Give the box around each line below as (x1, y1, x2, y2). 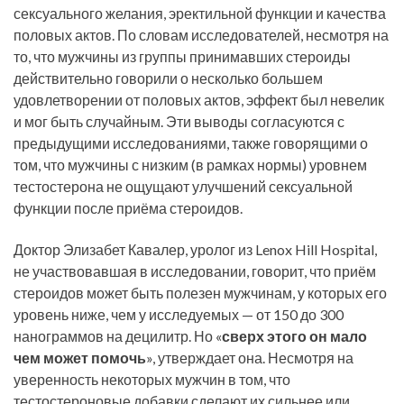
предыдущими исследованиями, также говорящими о (14, 133, 368, 151)
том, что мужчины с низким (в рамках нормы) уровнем (14, 155, 367, 173)
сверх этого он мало (222, 327, 367, 345)
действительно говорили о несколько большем (14, 69, 323, 87)
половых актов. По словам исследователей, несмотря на (14, 25, 389, 43)
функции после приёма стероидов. (14, 198, 243, 216)
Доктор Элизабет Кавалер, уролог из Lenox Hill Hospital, (14, 241, 377, 259)
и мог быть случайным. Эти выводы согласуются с (14, 112, 344, 130)
